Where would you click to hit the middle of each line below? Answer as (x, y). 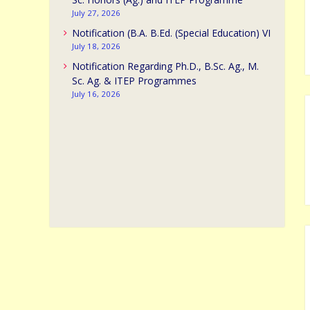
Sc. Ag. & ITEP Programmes (134, 81)
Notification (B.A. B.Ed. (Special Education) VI (171, 33)
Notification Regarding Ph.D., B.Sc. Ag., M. (165, 66)
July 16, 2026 (96, 94)
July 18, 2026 (96, 46)
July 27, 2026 (96, 13)
